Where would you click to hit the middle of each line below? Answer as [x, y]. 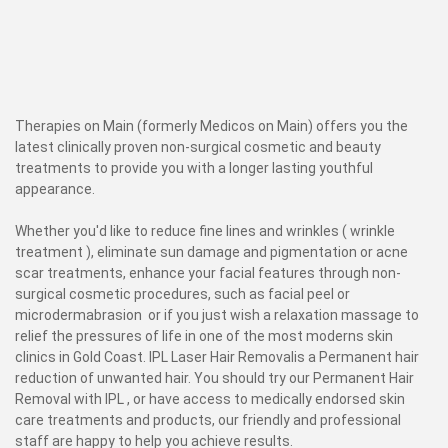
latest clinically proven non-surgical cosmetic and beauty [198, 147]
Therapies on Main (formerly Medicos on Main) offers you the [211, 126]
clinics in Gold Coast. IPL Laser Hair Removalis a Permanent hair [217, 357]
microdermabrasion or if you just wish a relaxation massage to [217, 315]
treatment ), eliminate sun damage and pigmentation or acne [211, 252]
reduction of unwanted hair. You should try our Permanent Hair [214, 378]
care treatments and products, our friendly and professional [208, 420]
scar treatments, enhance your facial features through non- [208, 273]
